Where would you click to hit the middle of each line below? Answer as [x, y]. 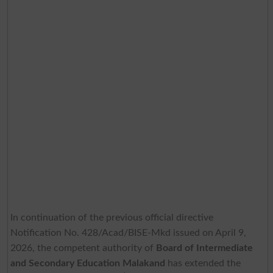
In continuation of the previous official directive [112, 217]
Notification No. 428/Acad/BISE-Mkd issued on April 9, [128, 232]
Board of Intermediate [204, 248]
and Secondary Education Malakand [87, 263]
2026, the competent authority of [83, 248]
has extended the [203, 263]
